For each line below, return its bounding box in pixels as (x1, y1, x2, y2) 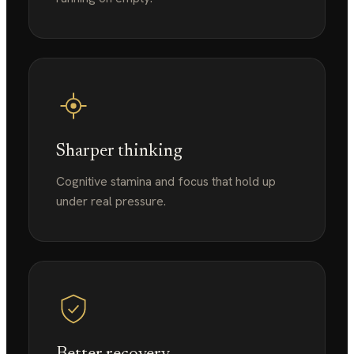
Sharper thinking (56, 143, 183, 160)
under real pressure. (56, 193, 166, 209)
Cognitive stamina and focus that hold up (56, 173, 276, 190)
